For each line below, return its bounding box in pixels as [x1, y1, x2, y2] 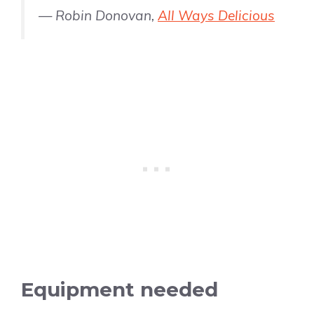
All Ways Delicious [158, 7, 275, 25]
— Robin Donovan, [39, 7, 158, 25]
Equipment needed [21, 277, 218, 301]
